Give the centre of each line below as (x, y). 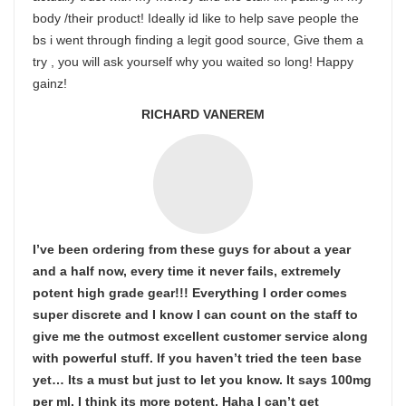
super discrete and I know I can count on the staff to (195, 314)
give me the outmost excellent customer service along (200, 336)
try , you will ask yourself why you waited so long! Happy (193, 62)
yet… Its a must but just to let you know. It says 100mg (202, 380)
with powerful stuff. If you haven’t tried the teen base (197, 358)
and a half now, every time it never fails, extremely (187, 271)
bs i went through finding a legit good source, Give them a (198, 40)
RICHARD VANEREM (203, 114)
